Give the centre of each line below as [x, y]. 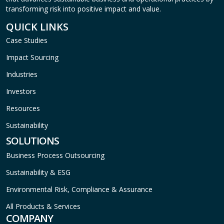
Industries [22, 74]
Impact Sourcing [32, 57]
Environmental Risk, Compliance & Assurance [79, 189]
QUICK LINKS [37, 26]
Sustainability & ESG [38, 172]
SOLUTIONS [32, 140]
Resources [23, 108]
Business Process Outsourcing [55, 155]
